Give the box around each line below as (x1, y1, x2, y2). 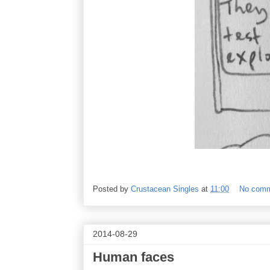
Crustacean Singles (131, 184, 199, 194)
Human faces (93, 250, 174, 265)
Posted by (93, 184, 131, 194)
